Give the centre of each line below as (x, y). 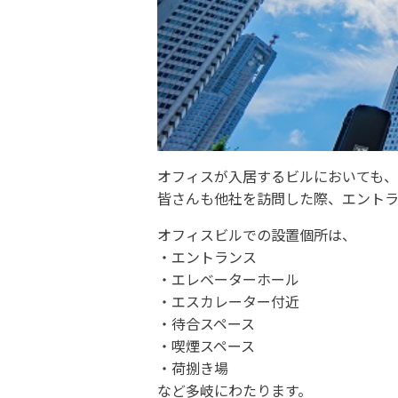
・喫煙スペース (206, 346)
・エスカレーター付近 (228, 302)
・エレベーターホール (228, 279)
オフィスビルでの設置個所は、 (256, 235)
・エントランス (207, 257)
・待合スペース (206, 324)
